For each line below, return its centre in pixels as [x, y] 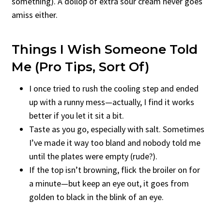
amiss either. [35, 15]
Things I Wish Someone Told [105, 49]
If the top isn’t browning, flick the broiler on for [115, 170]
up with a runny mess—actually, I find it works [112, 102]
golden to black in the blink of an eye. [96, 197]
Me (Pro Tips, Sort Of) [80, 67]
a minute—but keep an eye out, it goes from [109, 183]
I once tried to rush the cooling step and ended [114, 88]
